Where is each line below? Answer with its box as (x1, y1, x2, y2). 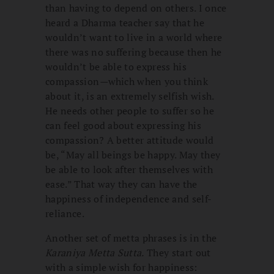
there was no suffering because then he (45, 45, 222, 59)
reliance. (45, 207, 84, 221)
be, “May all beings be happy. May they (45, 148, 221, 162)
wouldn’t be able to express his (45, 60, 187, 74)
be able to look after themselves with (45, 163, 213, 177)
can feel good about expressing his (45, 119, 201, 133)
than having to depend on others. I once (45, 1, 227, 15)
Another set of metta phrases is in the (45, 231, 217, 245)
